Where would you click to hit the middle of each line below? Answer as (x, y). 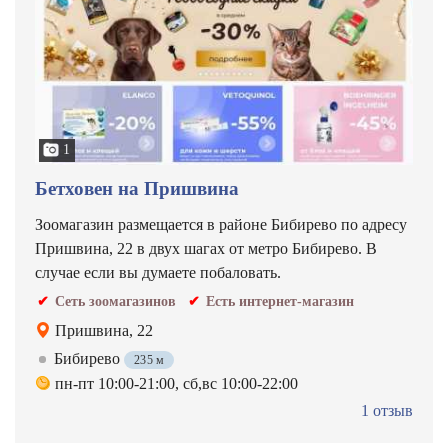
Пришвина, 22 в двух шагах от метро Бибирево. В (206, 248)
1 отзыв (387, 410)
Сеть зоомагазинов (115, 301)
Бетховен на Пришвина (137, 188)
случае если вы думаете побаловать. (158, 272)
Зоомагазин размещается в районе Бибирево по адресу (221, 224)
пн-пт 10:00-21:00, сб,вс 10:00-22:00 (176, 383)
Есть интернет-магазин (280, 301)
